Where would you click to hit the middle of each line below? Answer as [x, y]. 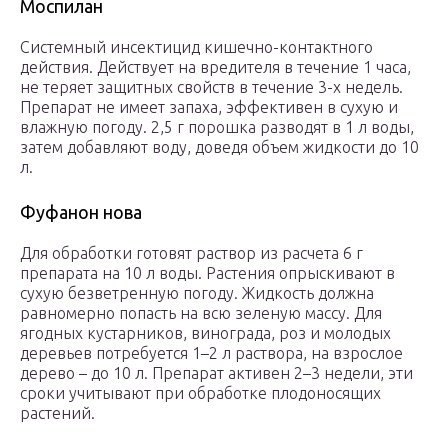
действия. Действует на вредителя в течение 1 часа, [215, 67]
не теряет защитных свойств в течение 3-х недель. [211, 87]
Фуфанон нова [81, 212]
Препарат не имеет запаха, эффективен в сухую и [209, 107]
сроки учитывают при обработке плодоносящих [200, 393]
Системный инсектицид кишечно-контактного [196, 47]
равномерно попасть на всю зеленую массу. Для [201, 313]
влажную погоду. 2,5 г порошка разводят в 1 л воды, [217, 127]
